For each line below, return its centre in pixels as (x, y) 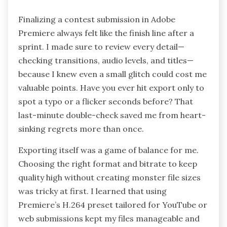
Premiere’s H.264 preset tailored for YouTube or (113, 204)
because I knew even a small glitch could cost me (112, 74)
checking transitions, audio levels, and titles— (106, 60)
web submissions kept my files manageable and (109, 218)
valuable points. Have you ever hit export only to (111, 87)
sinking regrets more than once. (81, 128)
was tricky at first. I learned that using (92, 191)
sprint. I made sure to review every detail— (101, 46)
